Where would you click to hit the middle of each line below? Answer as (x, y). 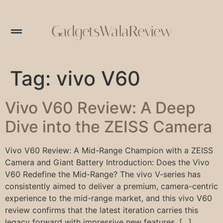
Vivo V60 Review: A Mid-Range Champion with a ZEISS (109, 150)
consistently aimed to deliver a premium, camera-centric (111, 186)
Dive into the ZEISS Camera (109, 126)
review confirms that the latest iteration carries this (102, 210)
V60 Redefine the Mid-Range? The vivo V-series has (103, 174)
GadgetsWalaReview (111, 31)
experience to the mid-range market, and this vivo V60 (109, 198)
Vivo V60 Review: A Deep (100, 108)
